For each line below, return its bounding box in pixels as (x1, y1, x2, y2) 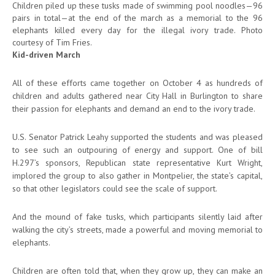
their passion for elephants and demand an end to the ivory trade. (12, 103, 255, 114)
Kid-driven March (12, 48, 80, 60)
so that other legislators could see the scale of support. (12, 182, 217, 194)
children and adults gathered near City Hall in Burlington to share (12, 90, 263, 101)
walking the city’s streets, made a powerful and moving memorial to (12, 223, 263, 235)
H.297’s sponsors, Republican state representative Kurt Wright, (12, 157, 263, 168)
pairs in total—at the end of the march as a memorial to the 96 (12, 12, 263, 23)
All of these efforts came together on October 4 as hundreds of (12, 77, 263, 88)
